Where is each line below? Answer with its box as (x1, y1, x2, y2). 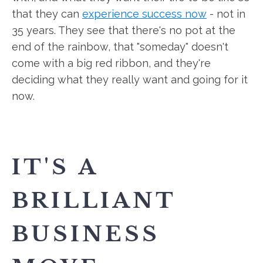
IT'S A (12, 154, 97, 180)
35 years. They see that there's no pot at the (12, 24, 235, 36)
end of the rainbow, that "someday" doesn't (12, 41, 228, 53)
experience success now (82, 8, 207, 20)
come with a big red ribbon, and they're (12, 57, 211, 69)
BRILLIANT (12, 187, 176, 214)
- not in (207, 8, 245, 20)
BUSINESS (12, 221, 160, 247)
